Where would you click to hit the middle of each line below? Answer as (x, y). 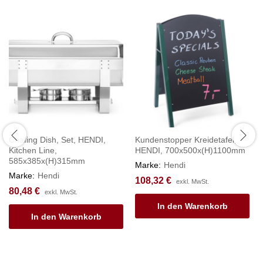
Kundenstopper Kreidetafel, (186, 140)
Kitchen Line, (33, 151)
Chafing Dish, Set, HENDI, (57, 140)
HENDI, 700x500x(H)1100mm (190, 151)
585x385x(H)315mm (47, 161)
